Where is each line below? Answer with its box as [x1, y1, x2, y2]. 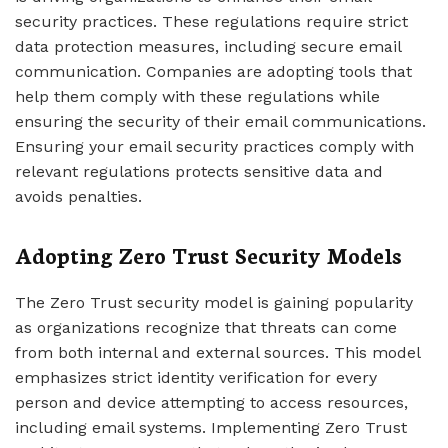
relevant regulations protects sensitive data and [15, 162, 383, 181]
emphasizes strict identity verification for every [15, 368, 377, 387]
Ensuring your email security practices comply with [15, 137, 414, 156]
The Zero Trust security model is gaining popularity [15, 293, 413, 312]
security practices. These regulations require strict [15, 12, 408, 31]
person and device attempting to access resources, [15, 393, 408, 412]
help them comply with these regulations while [15, 87, 380, 106]
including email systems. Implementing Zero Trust [15, 418, 407, 437]
